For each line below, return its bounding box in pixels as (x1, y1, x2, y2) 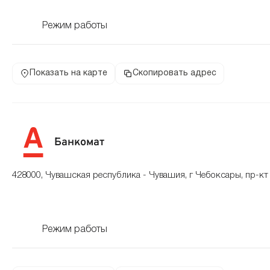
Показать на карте (30, 69, 107, 77)
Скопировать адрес (133, 69, 216, 77)
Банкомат (54, 135, 104, 149)
